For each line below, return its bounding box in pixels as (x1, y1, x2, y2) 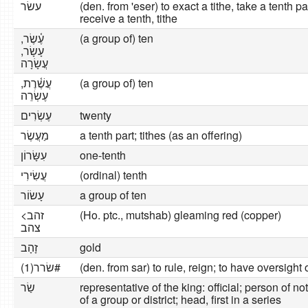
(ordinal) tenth (80, 167, 147, 183)
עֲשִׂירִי (21, 167, 47, 183)
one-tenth (80, 147, 126, 163)
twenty (80, 107, 111, 123)
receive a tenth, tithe (80, 10, 177, 26)
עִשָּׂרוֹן (21, 147, 47, 163)
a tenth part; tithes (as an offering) (80, 127, 242, 143)
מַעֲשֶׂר (21, 127, 49, 143)
